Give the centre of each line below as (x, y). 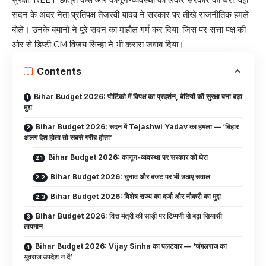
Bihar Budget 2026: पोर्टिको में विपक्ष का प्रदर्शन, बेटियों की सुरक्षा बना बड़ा (138, 97)
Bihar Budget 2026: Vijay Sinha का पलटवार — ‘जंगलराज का (131, 246)
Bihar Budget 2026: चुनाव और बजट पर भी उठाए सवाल (130, 177)
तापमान (33, 227)
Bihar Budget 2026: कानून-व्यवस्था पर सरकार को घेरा (128, 157)
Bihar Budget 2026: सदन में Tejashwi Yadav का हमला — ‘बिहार (137, 127)
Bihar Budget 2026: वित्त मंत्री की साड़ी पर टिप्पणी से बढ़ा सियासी (129, 216)
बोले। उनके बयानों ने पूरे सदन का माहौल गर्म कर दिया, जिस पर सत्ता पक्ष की (129, 30)
